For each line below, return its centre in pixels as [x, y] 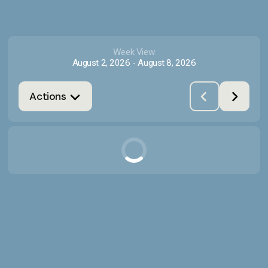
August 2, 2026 [101, 63]
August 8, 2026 [167, 63]
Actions [48, 96]
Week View [134, 52]
